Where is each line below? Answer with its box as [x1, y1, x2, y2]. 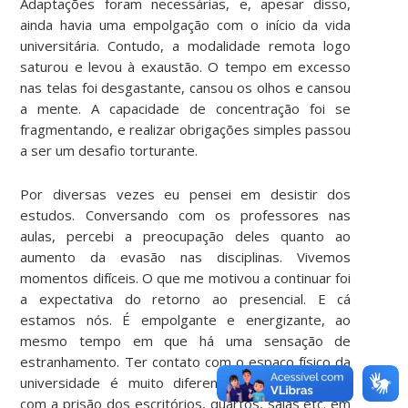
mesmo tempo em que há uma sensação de [20, 331, 352, 350]
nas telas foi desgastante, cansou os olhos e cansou [20, 77, 352, 97]
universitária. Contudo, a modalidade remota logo [20, 36, 352, 55]
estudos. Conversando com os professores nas [20, 205, 352, 224]
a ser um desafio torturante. [20, 140, 199, 159]
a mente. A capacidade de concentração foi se [20, 98, 352, 117]
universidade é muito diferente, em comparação [20, 372, 352, 392]
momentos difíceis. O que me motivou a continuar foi [20, 268, 352, 287]
